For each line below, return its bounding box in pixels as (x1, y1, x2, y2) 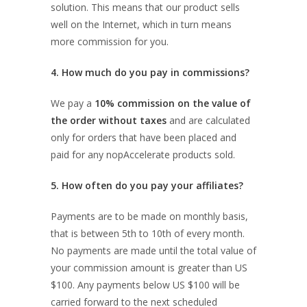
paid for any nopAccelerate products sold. (51, 148, 235, 161)
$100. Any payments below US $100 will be (51, 278, 240, 291)
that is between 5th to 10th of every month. (51, 227, 245, 240)
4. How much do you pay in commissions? (51, 66, 249, 79)
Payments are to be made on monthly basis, (51, 210, 248, 223)
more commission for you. (51, 35, 169, 48)
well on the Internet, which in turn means (51, 18, 232, 31)
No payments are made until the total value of (51, 244, 256, 257)
